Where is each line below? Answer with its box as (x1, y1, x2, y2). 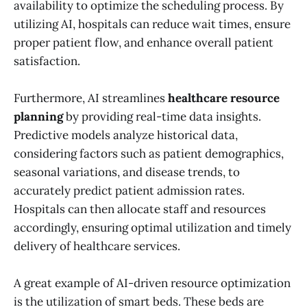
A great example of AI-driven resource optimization (14, 275, 291, 291)
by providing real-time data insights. (63, 109, 261, 125)
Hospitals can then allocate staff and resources (14, 201, 266, 217)
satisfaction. (14, 53, 80, 69)
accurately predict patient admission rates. (14, 183, 245, 199)
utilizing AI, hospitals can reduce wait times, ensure (14, 16, 291, 32)
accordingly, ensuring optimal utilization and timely (14, 220, 291, 236)
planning (14, 109, 63, 125)
